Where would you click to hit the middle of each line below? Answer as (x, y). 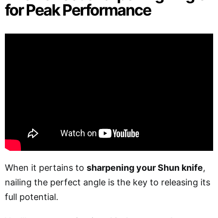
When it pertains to (46, 167)
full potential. (32, 197)
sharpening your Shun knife (145, 167)
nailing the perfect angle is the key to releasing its (108, 182)
